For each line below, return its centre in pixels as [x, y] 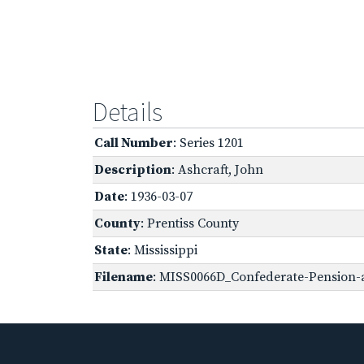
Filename [123, 277]
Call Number [134, 143]
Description [133, 169]
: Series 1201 [208, 143]
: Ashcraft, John [217, 169]
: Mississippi [162, 250]
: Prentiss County [190, 223]
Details [128, 112]
